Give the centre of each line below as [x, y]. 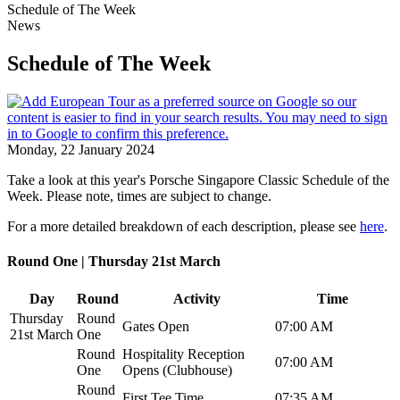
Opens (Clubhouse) [177, 371]
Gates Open [156, 327]
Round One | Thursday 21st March [114, 262]
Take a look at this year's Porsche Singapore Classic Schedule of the [198, 179]
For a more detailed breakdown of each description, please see [183, 226]
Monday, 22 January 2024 [81, 149]
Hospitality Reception [183, 354]
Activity [197, 299]
